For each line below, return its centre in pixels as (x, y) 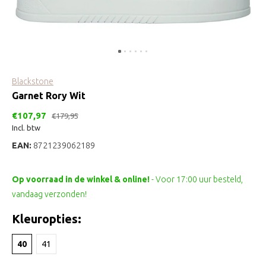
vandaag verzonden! (49, 194)
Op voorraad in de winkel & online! (82, 179)
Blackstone (33, 81)
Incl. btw (26, 128)
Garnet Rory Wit (49, 96)
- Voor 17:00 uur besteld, (197, 179)
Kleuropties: (47, 219)
